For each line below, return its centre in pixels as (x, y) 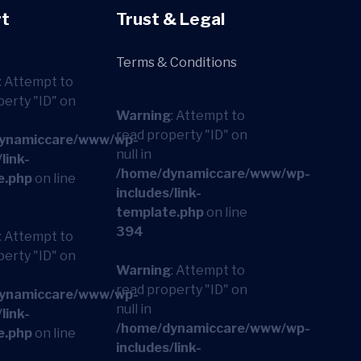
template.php (160, 212)
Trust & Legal (171, 19)
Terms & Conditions (177, 62)
